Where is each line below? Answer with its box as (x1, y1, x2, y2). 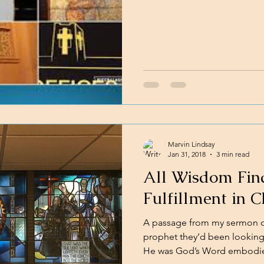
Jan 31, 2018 (168, 150, 206, 159)
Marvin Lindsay (168, 140, 215, 148)
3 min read (216, 150, 249, 159)
